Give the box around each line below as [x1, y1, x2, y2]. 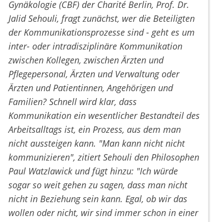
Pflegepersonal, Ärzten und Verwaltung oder [8, 68, 179, 80]
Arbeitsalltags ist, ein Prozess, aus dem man [8, 123, 181, 136]
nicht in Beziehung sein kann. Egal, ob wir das [8, 193, 187, 205]
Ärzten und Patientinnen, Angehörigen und [8, 82, 173, 94]
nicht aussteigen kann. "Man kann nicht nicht [8, 137, 185, 150]
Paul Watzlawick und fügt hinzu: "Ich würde [8, 165, 178, 177]
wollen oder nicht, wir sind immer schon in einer [8, 207, 198, 219]
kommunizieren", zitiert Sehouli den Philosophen [8, 151, 199, 164]
